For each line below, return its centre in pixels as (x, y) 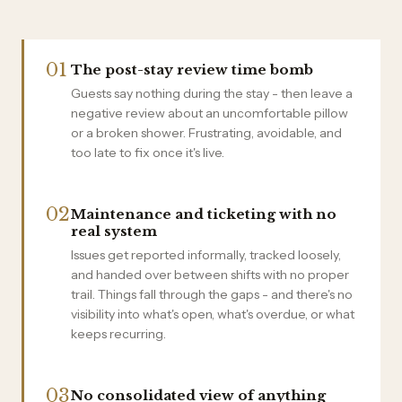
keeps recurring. (118, 334)
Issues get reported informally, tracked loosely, (206, 255)
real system (114, 231)
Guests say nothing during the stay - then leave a (212, 93)
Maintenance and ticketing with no (204, 214)
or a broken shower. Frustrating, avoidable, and (206, 133)
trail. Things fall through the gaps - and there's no (212, 294)
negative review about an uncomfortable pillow (210, 113)
